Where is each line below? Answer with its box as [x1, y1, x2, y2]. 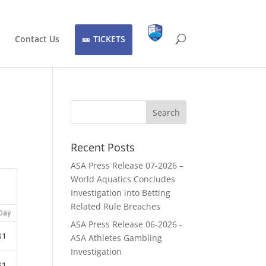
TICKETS [93, 33, 125, 45]
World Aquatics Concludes [71, 173, 176, 185]
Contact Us [14, 33, 59, 45]
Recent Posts [71, 140, 135, 154]
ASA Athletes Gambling [71, 232, 163, 243]
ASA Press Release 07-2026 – [71, 160, 184, 171]
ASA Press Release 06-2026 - [71, 218, 183, 230]
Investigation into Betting [71, 187, 171, 198]
